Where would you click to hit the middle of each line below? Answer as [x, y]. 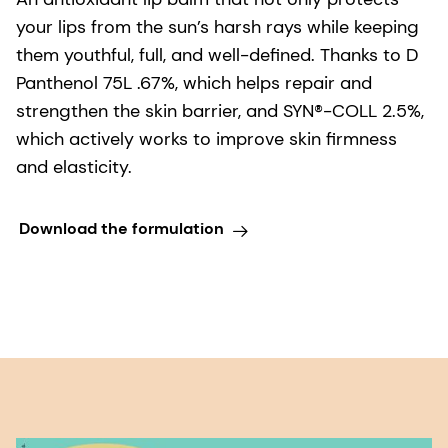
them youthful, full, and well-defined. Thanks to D [217, 54]
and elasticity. [74, 166]
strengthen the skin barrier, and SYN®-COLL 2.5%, [220, 110]
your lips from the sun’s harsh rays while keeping [217, 26]
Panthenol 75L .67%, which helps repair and [194, 82]
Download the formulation [121, 229]
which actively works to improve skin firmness [206, 138]
